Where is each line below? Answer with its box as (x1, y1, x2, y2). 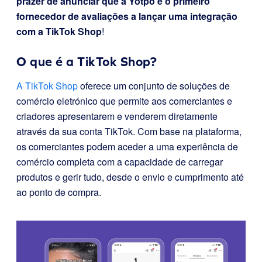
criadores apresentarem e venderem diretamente (16, 109, 218, 123)
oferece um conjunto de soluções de (78, 79, 230, 93)
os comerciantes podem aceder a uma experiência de (16, 140, 238, 154)
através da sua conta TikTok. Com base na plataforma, (16, 125, 242, 139)
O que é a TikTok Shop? (16, 54, 157, 70)
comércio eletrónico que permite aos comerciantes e (16, 94, 232, 108)
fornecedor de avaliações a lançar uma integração (16, 9, 237, 23)
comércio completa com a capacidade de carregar (16, 155, 223, 169)
